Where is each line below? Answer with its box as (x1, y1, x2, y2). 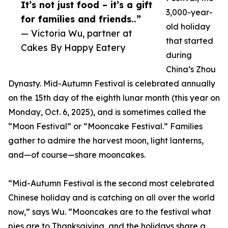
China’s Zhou (166, 64, 216, 75)
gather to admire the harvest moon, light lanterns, (8, 135, 204, 146)
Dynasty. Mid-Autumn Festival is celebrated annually (8, 78, 215, 89)
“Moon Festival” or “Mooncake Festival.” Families (8, 121, 203, 132)
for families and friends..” (21, 13, 141, 25)
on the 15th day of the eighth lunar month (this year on (8, 93, 220, 103)
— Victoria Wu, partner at (21, 27, 132, 39)
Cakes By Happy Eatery (21, 42, 125, 53)
